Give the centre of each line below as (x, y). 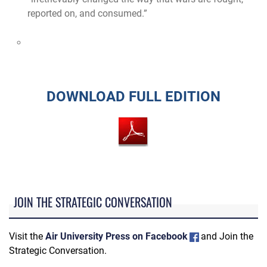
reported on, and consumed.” (88, 14)
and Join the (227, 236)
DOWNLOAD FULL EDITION (133, 96)
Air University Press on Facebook (117, 236)
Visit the (27, 236)
